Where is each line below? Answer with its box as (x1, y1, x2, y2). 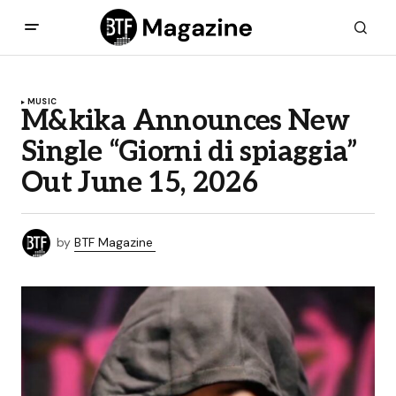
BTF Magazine (74, 233, 153, 250)
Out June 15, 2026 (21, 166, 258, 201)
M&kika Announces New (21, 104, 350, 139)
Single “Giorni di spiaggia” (21, 135, 358, 170)
